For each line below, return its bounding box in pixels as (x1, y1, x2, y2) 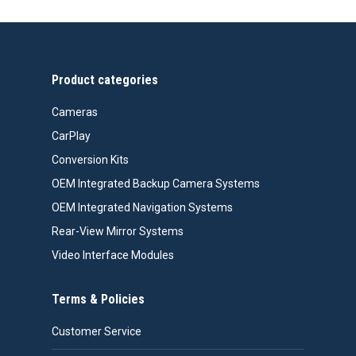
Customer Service (51, 324, 141, 338)
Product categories (51, 72, 158, 87)
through (224, 11, 265, 26)
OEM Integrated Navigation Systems (51, 200, 233, 214)
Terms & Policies (51, 291, 145, 307)
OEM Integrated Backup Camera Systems (51, 176, 260, 190)
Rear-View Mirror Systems (51, 224, 184, 238)
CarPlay (51, 129, 91, 142)
